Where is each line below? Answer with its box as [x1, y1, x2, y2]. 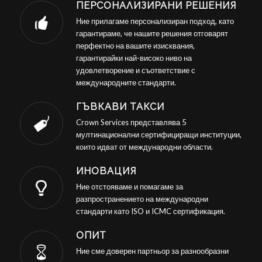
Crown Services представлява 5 [75, 118, 187, 127]
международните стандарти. [75, 78, 176, 88]
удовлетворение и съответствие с [75, 65, 195, 75]
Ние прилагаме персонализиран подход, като [75, 16, 234, 26]
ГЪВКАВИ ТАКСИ [75, 101, 164, 113]
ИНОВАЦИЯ [75, 166, 136, 177]
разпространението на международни [75, 194, 208, 204]
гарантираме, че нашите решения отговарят [75, 29, 228, 39]
